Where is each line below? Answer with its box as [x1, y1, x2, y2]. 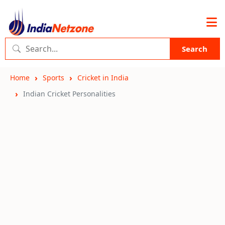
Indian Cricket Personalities [23, 89, 116, 98]
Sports [43, 73, 64, 82]
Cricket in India [77, 73, 129, 82]
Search [182, 44, 207, 54]
